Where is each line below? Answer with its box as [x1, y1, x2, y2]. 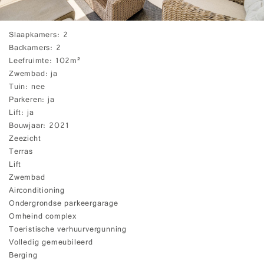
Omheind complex [9, 210, 77, 224]
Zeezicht [9, 132, 41, 146]
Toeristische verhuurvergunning [9, 223, 127, 237]
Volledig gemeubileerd [9, 236, 93, 250]
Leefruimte [9, 54, 49, 68]
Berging [9, 249, 38, 263]
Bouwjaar [9, 119, 44, 133]
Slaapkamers [9, 28, 57, 42]
